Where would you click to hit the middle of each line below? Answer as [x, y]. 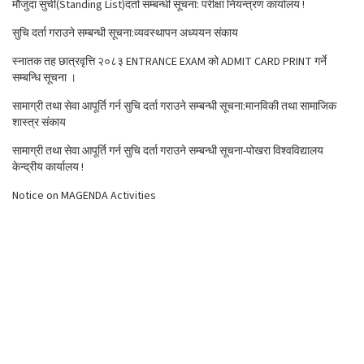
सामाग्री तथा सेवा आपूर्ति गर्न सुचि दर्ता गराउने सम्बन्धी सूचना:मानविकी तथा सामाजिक [174, 106]
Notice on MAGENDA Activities [84, 196]
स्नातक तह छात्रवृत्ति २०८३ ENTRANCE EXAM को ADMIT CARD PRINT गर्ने [169, 62]
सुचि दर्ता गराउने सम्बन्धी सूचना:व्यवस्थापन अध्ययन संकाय [125, 33]
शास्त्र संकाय [39, 123]
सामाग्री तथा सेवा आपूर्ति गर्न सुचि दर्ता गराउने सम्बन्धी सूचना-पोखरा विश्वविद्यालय [168, 151]
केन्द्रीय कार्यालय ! [48, 167]
